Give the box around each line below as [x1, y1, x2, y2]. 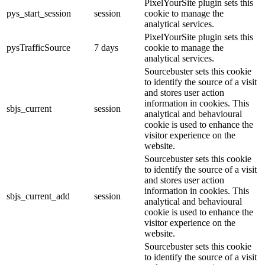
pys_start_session [7, 8, 71, 19]
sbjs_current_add [7, 191, 70, 202]
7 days [94, 43, 118, 53]
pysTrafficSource [7, 43, 70, 53]
